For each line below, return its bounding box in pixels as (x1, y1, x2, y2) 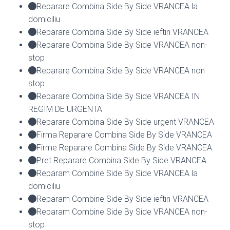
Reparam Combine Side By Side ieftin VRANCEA (36, 194, 208, 204)
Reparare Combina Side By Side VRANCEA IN (36, 91, 200, 101)
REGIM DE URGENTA (28, 104, 102, 114)
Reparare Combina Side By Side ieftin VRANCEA (36, 27, 208, 37)
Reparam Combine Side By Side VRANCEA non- (36, 206, 207, 217)
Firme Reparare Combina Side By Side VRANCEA (36, 142, 212, 152)
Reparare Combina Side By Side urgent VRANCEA (36, 117, 214, 127)
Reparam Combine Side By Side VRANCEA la (36, 168, 198, 178)
